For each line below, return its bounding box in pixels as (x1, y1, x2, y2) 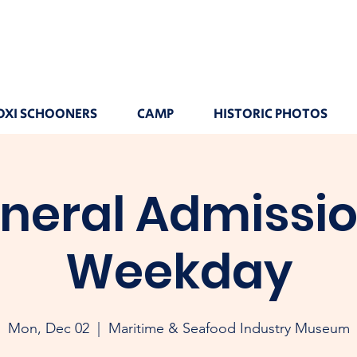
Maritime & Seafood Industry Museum (108, 320, 350, 337)
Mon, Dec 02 (7, 320, 89, 337)
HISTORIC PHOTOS (213, 104, 328, 124)
